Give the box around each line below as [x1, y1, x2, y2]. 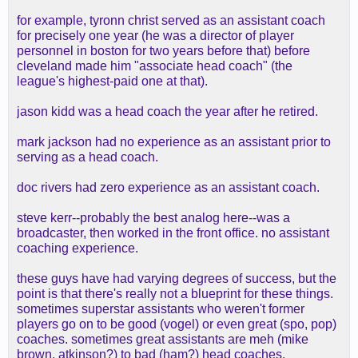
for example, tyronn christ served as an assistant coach [17, 14, 325, 27]
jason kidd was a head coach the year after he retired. [17, 105, 318, 118]
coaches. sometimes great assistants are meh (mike [17, 332, 308, 346]
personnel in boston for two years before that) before [17, 44, 310, 58]
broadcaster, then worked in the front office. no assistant [17, 226, 329, 240]
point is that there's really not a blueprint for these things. [17, 287, 333, 300]
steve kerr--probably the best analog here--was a [17, 211, 290, 225]
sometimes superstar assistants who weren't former [17, 302, 304, 316]
